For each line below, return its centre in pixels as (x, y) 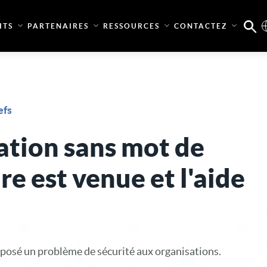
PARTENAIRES (58, 26)
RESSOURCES (131, 26)
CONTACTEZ (200, 26)
